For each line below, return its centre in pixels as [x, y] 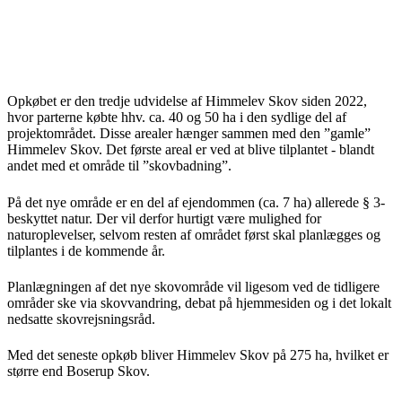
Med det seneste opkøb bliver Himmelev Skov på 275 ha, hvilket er [198, 355]
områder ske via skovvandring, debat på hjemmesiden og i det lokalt [199, 303]
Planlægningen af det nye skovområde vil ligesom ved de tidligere [193, 287]
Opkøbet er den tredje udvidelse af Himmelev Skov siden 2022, [187, 101]
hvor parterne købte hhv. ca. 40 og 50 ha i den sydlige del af [177, 118]
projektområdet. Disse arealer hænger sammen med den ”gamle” [189, 134]
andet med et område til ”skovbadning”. [119, 166]
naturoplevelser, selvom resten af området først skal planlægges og [194, 234]
